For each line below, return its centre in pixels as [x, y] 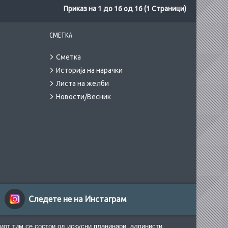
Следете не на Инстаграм [78, 199]
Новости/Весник [83, 97]
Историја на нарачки [89, 70]
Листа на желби [82, 83]
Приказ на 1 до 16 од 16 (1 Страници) [125, 9]
